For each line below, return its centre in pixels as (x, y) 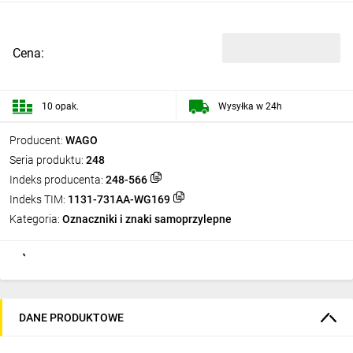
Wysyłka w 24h (250, 106)
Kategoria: (35, 219)
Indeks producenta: (56, 180)
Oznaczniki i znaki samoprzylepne (147, 219)
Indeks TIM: (37, 199)
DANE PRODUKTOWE (71, 317)
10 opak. (60, 106)
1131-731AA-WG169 (119, 199)
